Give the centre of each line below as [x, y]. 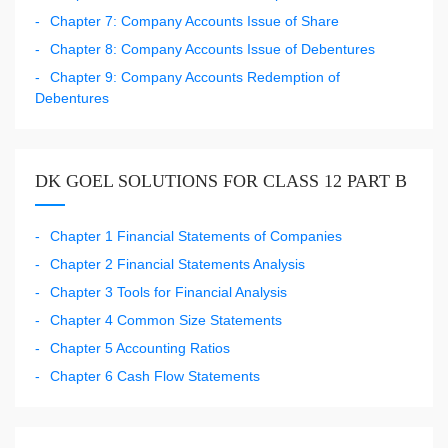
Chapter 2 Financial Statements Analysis [177, 263]
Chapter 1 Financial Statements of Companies [196, 235]
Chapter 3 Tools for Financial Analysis [168, 291]
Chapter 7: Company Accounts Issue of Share [194, 20]
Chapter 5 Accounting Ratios [140, 347]
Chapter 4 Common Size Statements [166, 319]
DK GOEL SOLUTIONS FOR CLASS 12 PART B [221, 180]
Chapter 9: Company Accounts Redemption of [195, 76]
